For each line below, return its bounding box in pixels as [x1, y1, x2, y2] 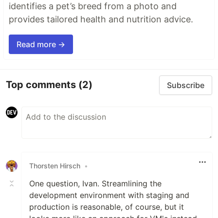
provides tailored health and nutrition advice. [9, 14, 193, 24]
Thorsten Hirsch [29, 162, 80, 170]
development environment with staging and [29, 190, 189, 200]
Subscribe [167, 80, 204, 90]
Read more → [17, 39, 65, 49]
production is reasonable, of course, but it [29, 201, 184, 212]
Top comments [6, 79, 78, 91]
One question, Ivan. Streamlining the [29, 178, 162, 188]
